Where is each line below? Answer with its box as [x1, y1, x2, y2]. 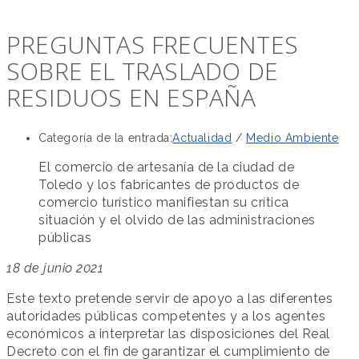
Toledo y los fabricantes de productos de [38, 177, 299, 192]
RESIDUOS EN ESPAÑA [6, 81, 256, 115]
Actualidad [172, 131, 232, 144]
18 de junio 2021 [6, 260, 103, 276]
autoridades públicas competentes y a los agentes [6, 309, 325, 324]
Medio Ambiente [246, 131, 339, 144]
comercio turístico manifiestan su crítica [38, 195, 289, 210]
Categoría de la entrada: [38, 131, 173, 144]
